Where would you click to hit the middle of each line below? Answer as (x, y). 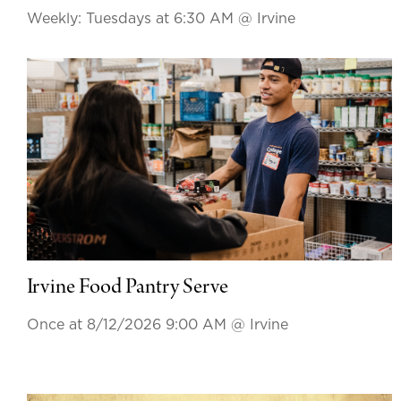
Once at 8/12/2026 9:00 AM (129, 325)
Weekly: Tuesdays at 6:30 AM (132, 18)
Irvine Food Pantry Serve (128, 289)
